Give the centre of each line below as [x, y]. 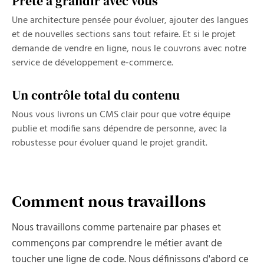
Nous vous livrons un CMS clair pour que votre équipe [121, 115]
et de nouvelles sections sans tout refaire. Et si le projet [124, 35]
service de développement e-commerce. [93, 63]
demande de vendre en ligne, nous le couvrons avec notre [129, 49]
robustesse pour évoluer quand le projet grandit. [110, 143]
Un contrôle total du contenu [96, 95]
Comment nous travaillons [109, 201]
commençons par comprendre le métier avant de [117, 244]
